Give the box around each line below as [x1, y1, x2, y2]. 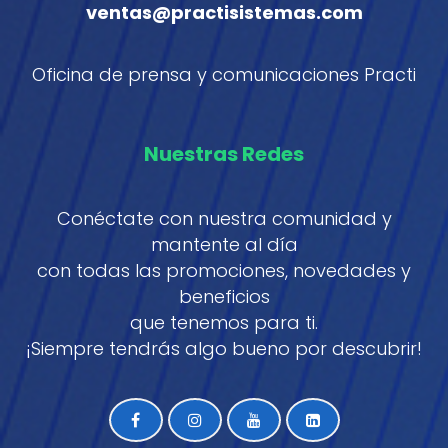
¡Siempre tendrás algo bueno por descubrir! [26, 335, 422, 361]
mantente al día [150, 231, 298, 257]
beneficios [178, 283, 270, 309]
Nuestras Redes [144, 139, 304, 168]
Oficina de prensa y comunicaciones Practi [32, 61, 416, 87]
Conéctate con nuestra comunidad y [56, 205, 392, 231]
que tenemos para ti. [130, 309, 318, 335]
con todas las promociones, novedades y [37, 257, 411, 283]
